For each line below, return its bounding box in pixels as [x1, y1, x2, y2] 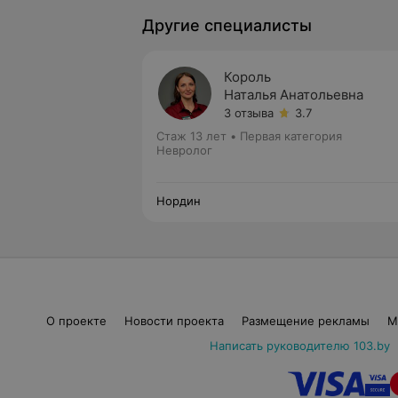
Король [224, 68, 271, 85]
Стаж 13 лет [156, 129, 227, 143]
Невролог [156, 143, 212, 157]
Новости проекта [123, 314, 224, 328]
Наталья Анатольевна [224, 86, 363, 103]
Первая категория [240, 129, 342, 143]
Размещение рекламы [241, 314, 370, 328]
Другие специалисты [142, 16, 312, 35]
